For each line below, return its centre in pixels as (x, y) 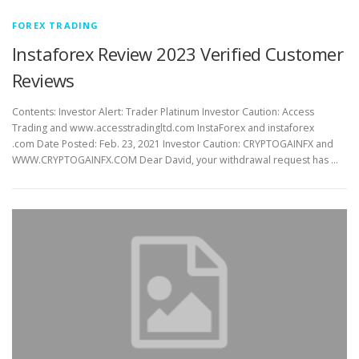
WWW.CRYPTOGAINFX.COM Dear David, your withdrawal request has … (175, 160)
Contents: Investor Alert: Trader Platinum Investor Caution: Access (163, 112)
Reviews (43, 81)
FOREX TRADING (56, 26)
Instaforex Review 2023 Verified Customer (177, 54)
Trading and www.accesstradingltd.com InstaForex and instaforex (163, 128)
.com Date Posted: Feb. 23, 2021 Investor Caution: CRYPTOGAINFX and (173, 144)
